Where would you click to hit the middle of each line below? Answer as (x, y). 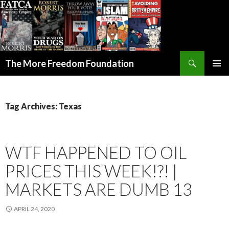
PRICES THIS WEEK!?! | (91, 171)
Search (14, 57)
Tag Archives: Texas (43, 106)
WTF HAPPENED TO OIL (96, 153)
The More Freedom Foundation (70, 64)
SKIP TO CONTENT (38, 73)
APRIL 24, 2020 (34, 209)
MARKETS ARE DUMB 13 (99, 189)
